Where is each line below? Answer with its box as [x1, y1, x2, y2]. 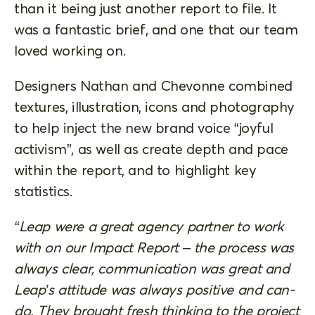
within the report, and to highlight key [14, 160, 257, 179]
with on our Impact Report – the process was [14, 238, 294, 256]
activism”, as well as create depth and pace [14, 139, 288, 157]
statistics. [14, 181, 72, 200]
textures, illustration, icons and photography [14, 97, 295, 115]
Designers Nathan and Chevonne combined [14, 76, 292, 94]
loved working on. [14, 41, 126, 59]
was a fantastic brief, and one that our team [14, 20, 298, 38]
